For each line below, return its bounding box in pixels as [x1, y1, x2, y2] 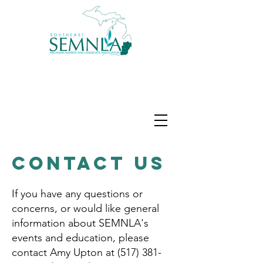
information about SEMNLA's [12, 217, 149, 230]
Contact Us [12, 152, 166, 174]
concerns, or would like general [12, 202, 159, 215]
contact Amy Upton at [12, 246, 117, 259]
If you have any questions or [12, 187, 143, 200]
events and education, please [12, 231, 149, 244]
